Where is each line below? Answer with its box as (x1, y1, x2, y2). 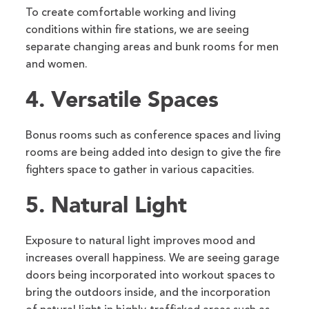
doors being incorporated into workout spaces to (26, 270, 276, 282)
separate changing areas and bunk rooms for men (26, 42, 279, 54)
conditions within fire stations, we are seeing (26, 25, 250, 37)
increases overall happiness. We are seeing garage (26, 253, 280, 265)
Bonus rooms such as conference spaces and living (26, 130, 281, 142)
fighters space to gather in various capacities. (26, 165, 255, 177)
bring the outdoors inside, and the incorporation (26, 288, 271, 299)
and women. (26, 59, 88, 71)
